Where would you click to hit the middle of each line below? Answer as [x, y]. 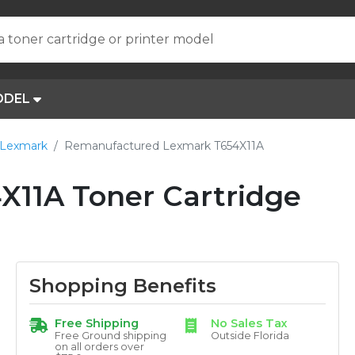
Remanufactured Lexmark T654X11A [164, 146]
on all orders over [99, 347]
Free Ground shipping [111, 336]
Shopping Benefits [123, 286]
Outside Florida [250, 336]
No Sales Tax [249, 323]
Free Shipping [97, 323]
